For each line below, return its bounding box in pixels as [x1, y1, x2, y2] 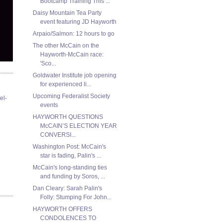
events [40, 101, 58, 109]
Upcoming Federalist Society [32, 92, 110, 100]
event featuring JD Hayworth [40, 18, 116, 25]
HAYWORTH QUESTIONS [32, 113, 103, 120]
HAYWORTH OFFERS [32, 205, 92, 213]
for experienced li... [40, 80, 91, 88]
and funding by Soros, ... [40, 172, 105, 180]
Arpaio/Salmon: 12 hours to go [32, 30, 114, 37]
